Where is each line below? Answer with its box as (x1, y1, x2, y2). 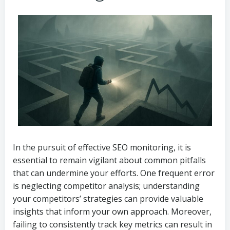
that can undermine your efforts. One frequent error (13, 167, 215, 179)
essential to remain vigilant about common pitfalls (13, 155, 206, 166)
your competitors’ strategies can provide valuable (13, 193, 203, 204)
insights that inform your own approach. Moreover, (13, 206, 212, 217)
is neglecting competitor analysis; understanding (13, 180, 200, 191)
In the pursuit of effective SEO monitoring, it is (13, 142, 191, 153)
